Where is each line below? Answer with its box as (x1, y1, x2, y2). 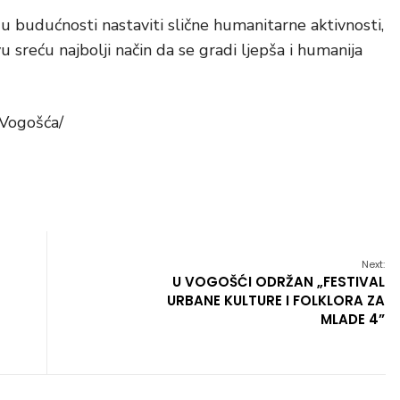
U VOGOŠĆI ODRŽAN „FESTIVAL (172, 272, 385, 291)
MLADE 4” (321, 310, 385, 329)
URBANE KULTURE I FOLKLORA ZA (167, 291, 385, 310)
